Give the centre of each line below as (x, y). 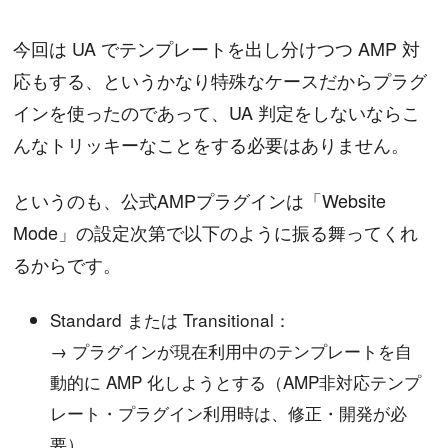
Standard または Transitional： (171, 320)
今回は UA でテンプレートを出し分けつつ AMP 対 (217, 47)
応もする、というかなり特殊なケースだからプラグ (220, 79)
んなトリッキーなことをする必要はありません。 (211, 143)
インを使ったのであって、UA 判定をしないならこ (217, 111)
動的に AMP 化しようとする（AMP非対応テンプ (236, 382)
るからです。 (67, 263)
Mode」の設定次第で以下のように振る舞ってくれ (216, 231)
